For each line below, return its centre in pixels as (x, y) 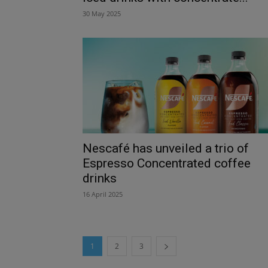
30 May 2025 (102, 13)
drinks (100, 178)
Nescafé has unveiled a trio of (166, 148)
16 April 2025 (103, 194)
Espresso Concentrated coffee (167, 163)
